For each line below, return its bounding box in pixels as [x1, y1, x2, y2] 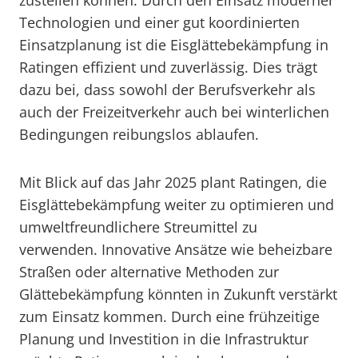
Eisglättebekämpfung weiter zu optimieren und [19, 195, 334, 214]
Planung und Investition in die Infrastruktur [19, 329, 308, 348]
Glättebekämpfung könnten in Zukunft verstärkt [19, 284, 337, 304]
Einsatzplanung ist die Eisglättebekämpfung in [19, 35, 328, 54]
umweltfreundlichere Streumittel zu [19, 217, 257, 237]
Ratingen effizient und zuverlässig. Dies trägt [19, 58, 317, 77]
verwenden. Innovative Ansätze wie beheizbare [19, 240, 332, 259]
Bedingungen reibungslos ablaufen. [19, 125, 259, 144]
